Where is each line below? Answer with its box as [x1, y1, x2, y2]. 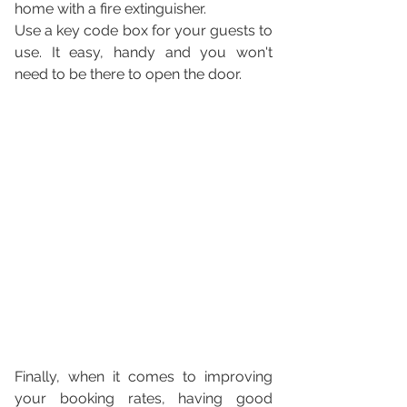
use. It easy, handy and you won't [15, 44, 273, 62]
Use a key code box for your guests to [15, 22, 273, 40]
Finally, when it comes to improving [15, 368, 273, 386]
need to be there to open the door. [15, 65, 242, 84]
